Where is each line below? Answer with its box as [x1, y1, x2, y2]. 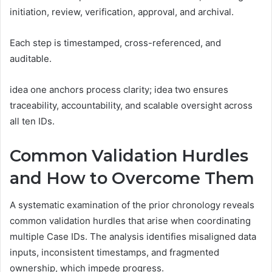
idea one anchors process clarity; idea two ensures [10, 83, 228, 95]
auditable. [10, 52, 52, 64]
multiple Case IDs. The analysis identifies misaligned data [10, 231, 256, 243]
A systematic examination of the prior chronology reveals [10, 199, 254, 211]
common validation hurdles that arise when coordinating [10, 215, 251, 227]
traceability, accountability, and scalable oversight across [10, 99, 253, 111]
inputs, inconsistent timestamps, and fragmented [10, 246, 219, 259]
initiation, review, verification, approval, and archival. [10, 5, 234, 18]
